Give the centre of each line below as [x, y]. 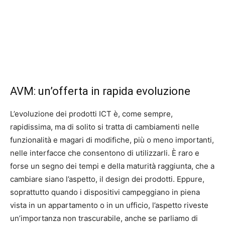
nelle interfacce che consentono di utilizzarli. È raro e [105, 153]
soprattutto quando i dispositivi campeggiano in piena [105, 192]
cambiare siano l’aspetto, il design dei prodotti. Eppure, [107, 179]
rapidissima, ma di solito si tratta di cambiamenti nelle [105, 127]
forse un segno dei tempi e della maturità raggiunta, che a [112, 166]
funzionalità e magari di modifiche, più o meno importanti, [112, 140]
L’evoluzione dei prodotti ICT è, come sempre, [91, 114]
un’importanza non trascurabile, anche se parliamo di [104, 218]
